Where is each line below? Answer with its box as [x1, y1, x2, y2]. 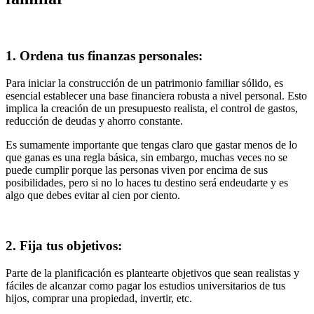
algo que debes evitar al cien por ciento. [6, 189, 180, 201]
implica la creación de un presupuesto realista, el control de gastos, [6, 102, 298, 114]
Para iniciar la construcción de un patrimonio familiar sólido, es [6, 76, 283, 89]
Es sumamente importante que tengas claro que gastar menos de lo [6, 138, 297, 151]
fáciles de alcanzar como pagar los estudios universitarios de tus [6, 280, 285, 292]
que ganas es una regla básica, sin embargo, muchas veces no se [6, 151, 287, 163]
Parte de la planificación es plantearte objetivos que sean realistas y [6, 267, 299, 280]
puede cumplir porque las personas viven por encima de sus [6, 163, 268, 176]
